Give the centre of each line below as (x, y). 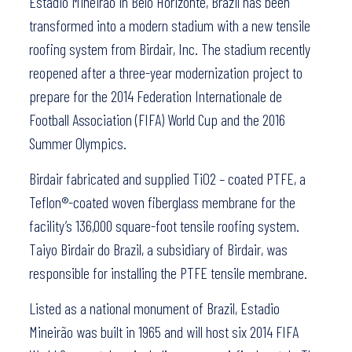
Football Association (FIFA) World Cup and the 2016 (157, 120)
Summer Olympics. (77, 143)
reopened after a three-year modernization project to (165, 73)
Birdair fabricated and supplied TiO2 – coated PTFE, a (167, 179)
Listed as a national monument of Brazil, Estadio (154, 308)
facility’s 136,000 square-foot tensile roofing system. (164, 226)
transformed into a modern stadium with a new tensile (169, 26)
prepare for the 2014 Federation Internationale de (155, 96)
